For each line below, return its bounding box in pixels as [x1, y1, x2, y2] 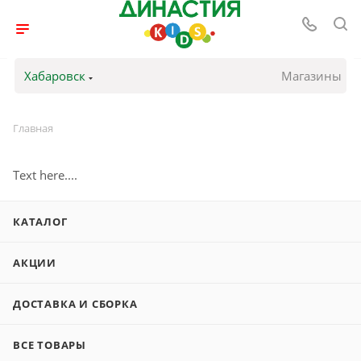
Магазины [281, 68, 342, 84]
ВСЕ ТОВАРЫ [13, 338, 86, 352]
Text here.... [13, 167, 77, 183]
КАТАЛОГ [13, 214, 68, 229]
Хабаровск [23, 68, 85, 84]
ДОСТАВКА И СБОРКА [13, 297, 138, 311]
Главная [13, 121, 53, 135]
